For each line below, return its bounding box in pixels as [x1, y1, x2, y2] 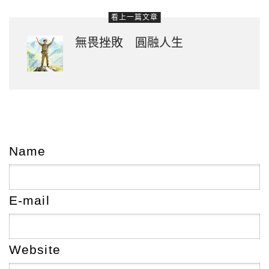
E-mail [9, 193, 50, 207]
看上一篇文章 [110, 13, 159, 22]
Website [9, 242, 61, 256]
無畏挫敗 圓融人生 [75, 35, 183, 49]
